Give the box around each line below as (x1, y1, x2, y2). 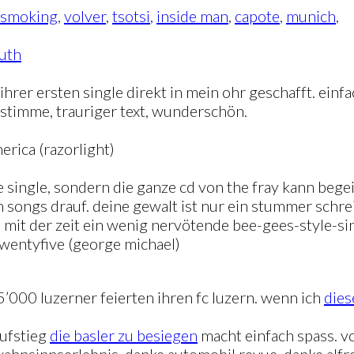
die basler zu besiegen (50, 326, 198, 345)
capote (235, 6, 280, 26)
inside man (156, 6, 228, 26)
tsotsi (112, 6, 150, 26)
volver (64, 6, 106, 26)
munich (286, 6, 336, 26)
